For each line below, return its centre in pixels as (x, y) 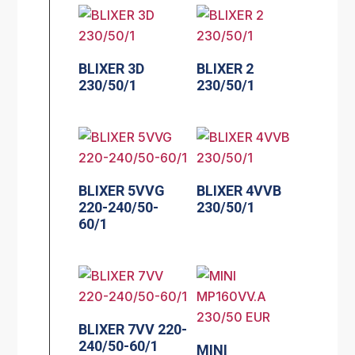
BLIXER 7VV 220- (133, 329)
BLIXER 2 (225, 68)
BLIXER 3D (112, 68)
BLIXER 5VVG (122, 190)
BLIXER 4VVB (239, 190)
